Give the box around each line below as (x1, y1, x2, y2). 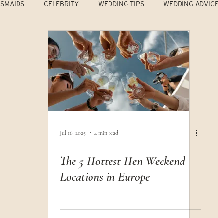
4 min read (94, 129, 118, 136)
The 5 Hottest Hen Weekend (60, 153, 185, 168)
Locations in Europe (60, 169, 150, 184)
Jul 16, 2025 (60, 129, 86, 136)
